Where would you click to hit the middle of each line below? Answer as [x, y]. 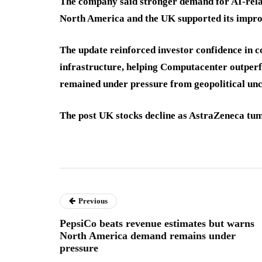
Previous [93, 201]
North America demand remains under [148, 236]
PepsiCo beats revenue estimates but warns [157, 223]
